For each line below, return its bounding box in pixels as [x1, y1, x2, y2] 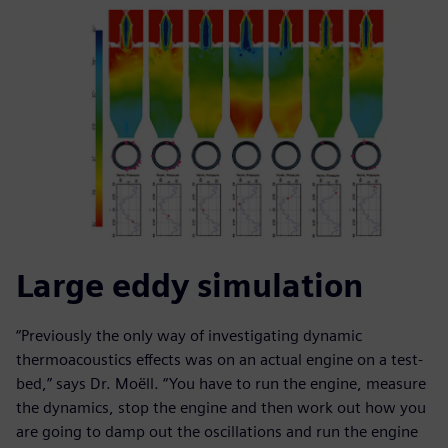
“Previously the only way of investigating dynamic [16, 326, 362, 346]
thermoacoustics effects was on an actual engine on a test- [16, 350, 423, 370]
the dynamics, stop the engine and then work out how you [16, 398, 426, 418]
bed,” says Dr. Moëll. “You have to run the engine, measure [16, 374, 426, 394]
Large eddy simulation [16, 266, 363, 306]
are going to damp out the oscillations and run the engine [16, 422, 418, 442]
